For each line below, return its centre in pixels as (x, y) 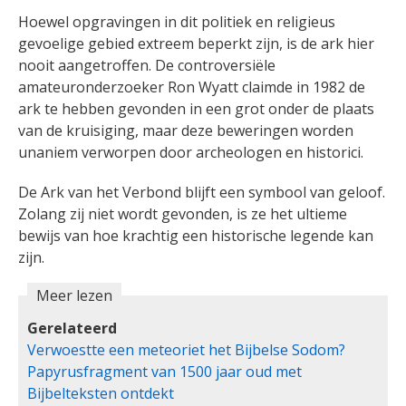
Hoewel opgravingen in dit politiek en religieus (177, 22)
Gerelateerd (72, 329)
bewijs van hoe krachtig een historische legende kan (196, 236)
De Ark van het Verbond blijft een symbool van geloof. (202, 193)
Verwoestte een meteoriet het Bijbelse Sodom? (186, 350)
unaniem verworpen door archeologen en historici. (191, 153)
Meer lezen (74, 296)
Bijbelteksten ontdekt (101, 394)
